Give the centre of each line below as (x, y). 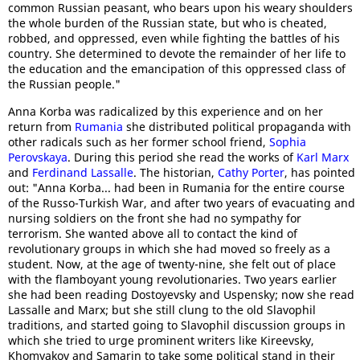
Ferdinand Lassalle (83, 172)
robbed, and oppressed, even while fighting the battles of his (174, 38)
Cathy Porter (251, 172)
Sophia (288, 142)
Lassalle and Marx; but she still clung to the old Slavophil (162, 310)
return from (41, 127)
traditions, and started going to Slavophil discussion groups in (177, 325)
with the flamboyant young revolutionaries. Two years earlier (172, 279)
